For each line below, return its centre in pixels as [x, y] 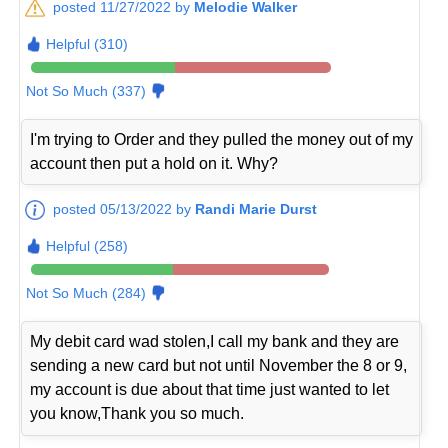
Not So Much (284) [86, 293]
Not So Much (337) [86, 91]
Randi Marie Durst [256, 209]
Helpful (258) [87, 246]
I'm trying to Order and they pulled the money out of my [222, 140]
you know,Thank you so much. [137, 414]
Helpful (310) [87, 44]
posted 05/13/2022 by [124, 209]
